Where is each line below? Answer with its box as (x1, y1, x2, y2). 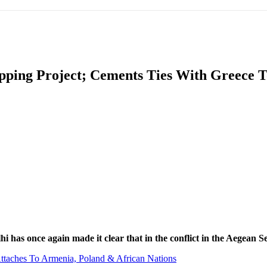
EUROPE (151, 21, 185, 34)
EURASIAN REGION (45, 21, 120, 34)
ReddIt (29, 146, 50, 156)
